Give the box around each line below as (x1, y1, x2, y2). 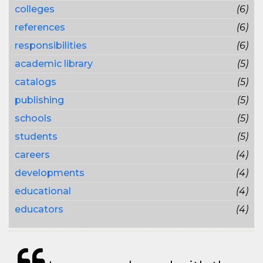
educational (15, 186, 71, 197)
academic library (15, 58, 93, 69)
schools (15, 113, 52, 124)
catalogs (15, 76, 56, 87)
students (15, 131, 58, 142)
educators (15, 204, 63, 215)
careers (15, 149, 50, 160)
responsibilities (15, 40, 87, 51)
